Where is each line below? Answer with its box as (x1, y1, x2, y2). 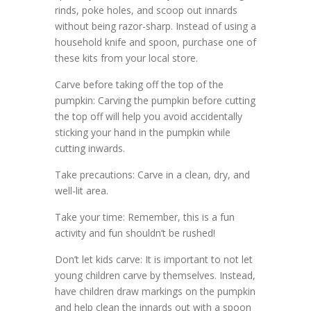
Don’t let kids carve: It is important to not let (55, 252, 253, 266)
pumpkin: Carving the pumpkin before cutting (55, 93, 255, 107)
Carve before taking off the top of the (55, 77, 224, 91)
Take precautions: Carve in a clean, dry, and (55, 167, 250, 181)
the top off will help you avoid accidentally (55, 109, 242, 123)
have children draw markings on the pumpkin (55, 284, 255, 298)
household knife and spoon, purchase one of (55, 35, 256, 49)
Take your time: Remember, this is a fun (55, 210, 235, 224)
